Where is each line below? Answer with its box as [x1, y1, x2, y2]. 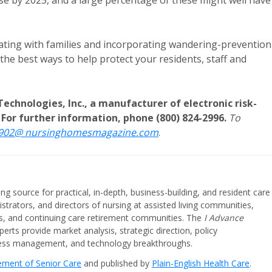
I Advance [204, 212, 243, 223]
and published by [81, 257, 152, 269]
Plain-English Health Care [152, 257, 250, 269]
